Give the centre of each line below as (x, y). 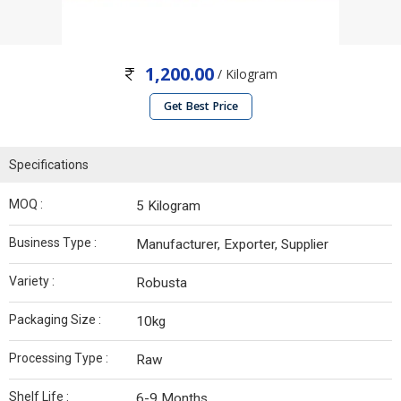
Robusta (162, 283)
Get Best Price (200, 107)
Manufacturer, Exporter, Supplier (232, 245)
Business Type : (53, 243)
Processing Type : (59, 358)
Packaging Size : (55, 320)
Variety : (32, 282)
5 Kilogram (168, 206)
